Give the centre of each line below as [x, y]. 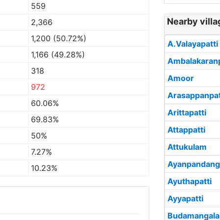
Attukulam [187, 147]
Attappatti [186, 130]
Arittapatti [187, 112]
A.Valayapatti [193, 44]
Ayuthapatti [190, 181]
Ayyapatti [185, 198]
